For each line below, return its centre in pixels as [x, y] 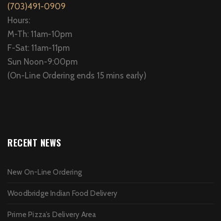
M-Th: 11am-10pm [40, 34]
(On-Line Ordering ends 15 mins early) [77, 75]
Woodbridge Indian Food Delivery [63, 193]
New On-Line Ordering [45, 172]
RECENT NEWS [34, 142]
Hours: [19, 20]
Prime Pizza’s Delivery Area [52, 214]
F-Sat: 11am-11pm [38, 48]
